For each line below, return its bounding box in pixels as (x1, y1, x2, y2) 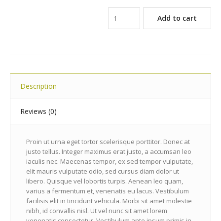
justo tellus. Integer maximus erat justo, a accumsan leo (26, 147, 191, 156)
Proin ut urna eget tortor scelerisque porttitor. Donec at (26, 137, 190, 147)
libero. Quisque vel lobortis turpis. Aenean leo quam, (26, 177, 183, 186)
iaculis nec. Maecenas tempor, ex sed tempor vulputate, (26, 157, 193, 166)
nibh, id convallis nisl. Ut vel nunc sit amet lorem (26, 206, 167, 216)
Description (20, 81, 57, 91)
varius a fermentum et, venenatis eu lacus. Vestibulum (26, 186, 189, 196)
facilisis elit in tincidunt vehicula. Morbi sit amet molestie (26, 196, 192, 206)
